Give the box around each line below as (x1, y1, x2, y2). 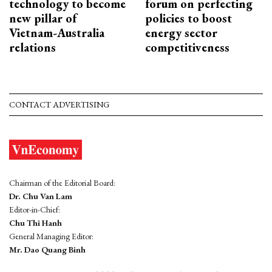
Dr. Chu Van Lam (9, 190, 72, 202)
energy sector (145, 24, 217, 41)
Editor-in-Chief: (9, 203, 60, 215)
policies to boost (145, 10, 232, 26)
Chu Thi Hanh (9, 217, 62, 228)
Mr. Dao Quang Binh (9, 243, 86, 255)
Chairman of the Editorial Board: (9, 177, 115, 188)
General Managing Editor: (9, 230, 93, 242)
